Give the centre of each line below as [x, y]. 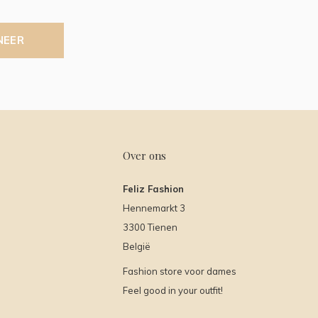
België [137, 247]
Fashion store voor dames [180, 272]
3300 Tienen [150, 227]
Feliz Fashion [153, 189]
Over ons [144, 156]
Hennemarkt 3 [154, 208]
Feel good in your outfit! [173, 291]
